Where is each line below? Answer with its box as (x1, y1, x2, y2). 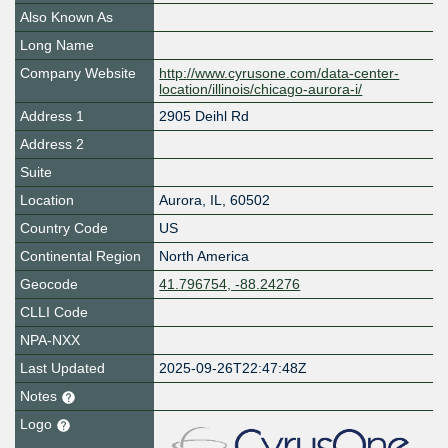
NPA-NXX (20, 332, 80, 349)
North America (159, 248, 250, 265)
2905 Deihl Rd (159, 108, 250, 125)
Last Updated (20, 360, 105, 377)
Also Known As (20, 9, 113, 26)
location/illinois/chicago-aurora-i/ (159, 81, 363, 98)
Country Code (20, 220, 108, 237)
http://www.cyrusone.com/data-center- (159, 65, 400, 82)
